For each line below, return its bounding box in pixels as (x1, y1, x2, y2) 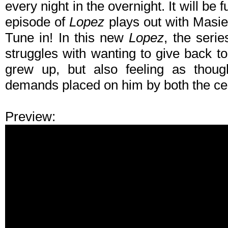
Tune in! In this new (5, 30, 129, 46)
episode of (5, 14, 70, 30)
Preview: (5, 109, 55, 125)
